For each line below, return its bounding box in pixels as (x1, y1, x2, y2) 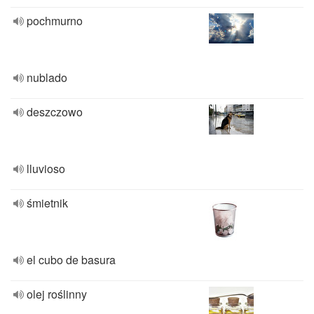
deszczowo (27, 104, 83, 120)
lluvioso (27, 161, 65, 177)
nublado (27, 69, 67, 86)
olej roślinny (27, 286, 87, 302)
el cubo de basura (27, 252, 116, 268)
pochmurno (27, 13, 83, 29)
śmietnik (27, 195, 68, 211)
